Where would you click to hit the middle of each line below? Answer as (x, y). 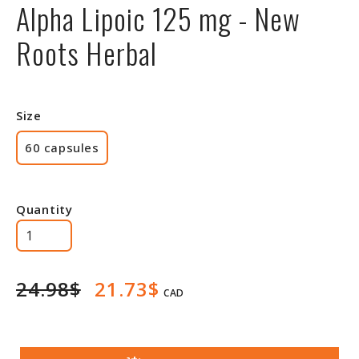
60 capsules (62, 147)
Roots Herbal (90, 52)
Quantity (44, 209)
